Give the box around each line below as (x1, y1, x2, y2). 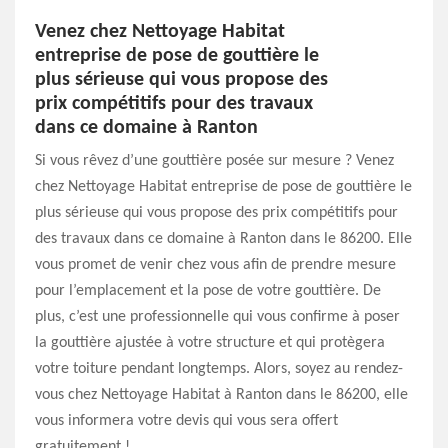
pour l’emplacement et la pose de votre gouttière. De (35, 283, 381, 299)
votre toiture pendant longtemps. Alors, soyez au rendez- (35, 361, 403, 377)
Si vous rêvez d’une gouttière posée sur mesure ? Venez (35, 153, 394, 169)
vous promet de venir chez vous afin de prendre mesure (35, 257, 396, 273)
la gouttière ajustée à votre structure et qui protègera (35, 335, 385, 351)
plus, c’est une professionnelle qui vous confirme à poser (35, 309, 400, 325)
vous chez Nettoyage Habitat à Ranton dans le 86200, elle (35, 387, 408, 403)
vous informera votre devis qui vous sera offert (35, 413, 338, 429)
